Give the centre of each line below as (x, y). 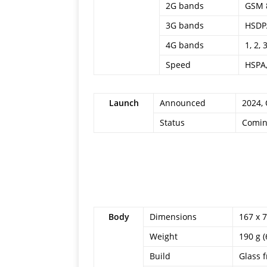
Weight (164, 236)
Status (172, 122)
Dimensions (173, 217)
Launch (124, 103)
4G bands (185, 45)
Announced (183, 103)
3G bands (185, 25)
